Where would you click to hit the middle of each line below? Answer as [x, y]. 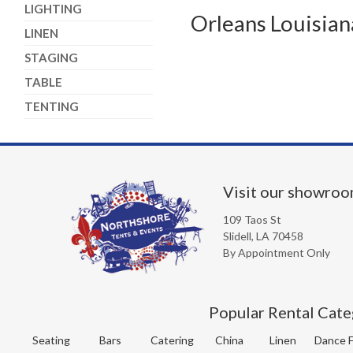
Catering [173, 340]
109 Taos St [252, 219]
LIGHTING [53, 9]
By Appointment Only [276, 252]
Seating [52, 340]
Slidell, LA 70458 [263, 236]
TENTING [51, 106]
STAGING [51, 58]
